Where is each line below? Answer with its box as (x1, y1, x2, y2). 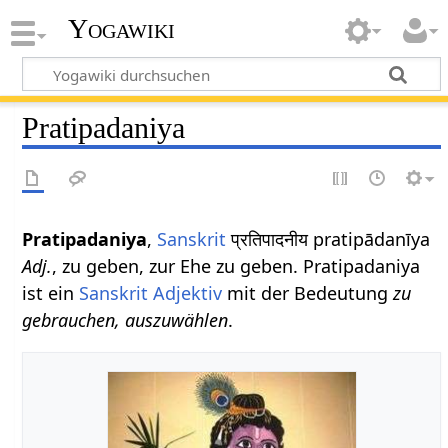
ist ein (22, 280, 80, 305)
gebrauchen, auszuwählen (22, 307, 229, 332)
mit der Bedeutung (222, 280, 394, 305)
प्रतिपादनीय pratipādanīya (226, 226, 431, 251)
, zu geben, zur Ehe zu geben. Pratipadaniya (52, 253, 421, 278)
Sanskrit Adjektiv (79, 280, 223, 305)
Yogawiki (67, 13, 175, 45)
